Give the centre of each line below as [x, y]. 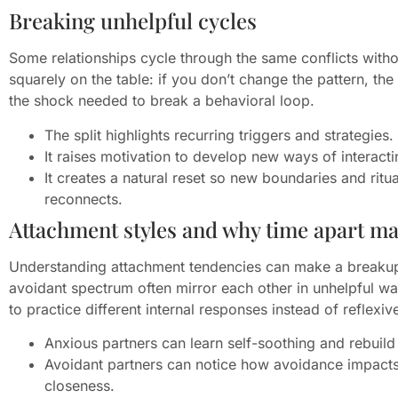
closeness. [80, 386]
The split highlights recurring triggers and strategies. [219, 135]
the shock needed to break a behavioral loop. [162, 101]
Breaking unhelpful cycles [133, 21]
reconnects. [84, 199]
